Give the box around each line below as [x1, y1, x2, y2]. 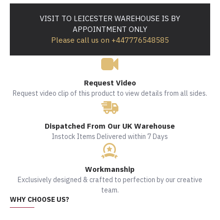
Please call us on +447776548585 [51, 35, 169, 45]
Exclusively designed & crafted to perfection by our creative [17, 175, 202, 184]
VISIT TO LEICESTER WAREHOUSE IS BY [40, 14, 180, 23]
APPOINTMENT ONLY [73, 25, 147, 34]
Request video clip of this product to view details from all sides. [12, 89, 207, 98]
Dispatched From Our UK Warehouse [45, 121, 175, 131]
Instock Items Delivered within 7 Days [52, 132, 168, 141]
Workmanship [85, 165, 135, 174]
